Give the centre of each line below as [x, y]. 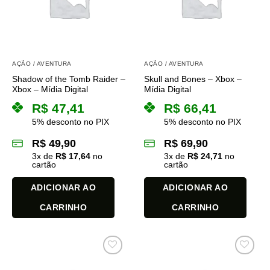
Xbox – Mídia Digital [50, 89]
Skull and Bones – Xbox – [193, 79]
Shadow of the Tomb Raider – [69, 79]
